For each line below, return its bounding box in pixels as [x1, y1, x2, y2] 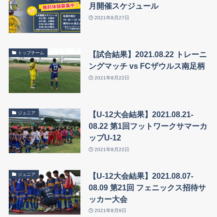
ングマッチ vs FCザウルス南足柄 [88, 62, 205, 71]
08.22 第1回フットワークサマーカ [88, 122, 207, 131]
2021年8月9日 [94, 208, 127, 214]
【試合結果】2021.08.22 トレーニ [88, 50, 207, 59]
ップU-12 [88, 133, 121, 142]
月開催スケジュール [88, 1, 158, 11]
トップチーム [18, 50, 45, 55]
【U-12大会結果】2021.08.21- [88, 110, 193, 119]
